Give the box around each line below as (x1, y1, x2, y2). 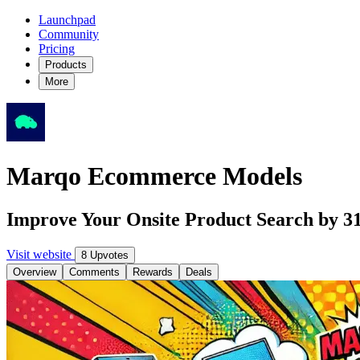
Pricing (39, 42, 75, 55)
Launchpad (39, 13, 96, 27)
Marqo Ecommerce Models (6, 162, 302, 191)
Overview (13, 265, 56, 278)
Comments (69, 265, 120, 278)
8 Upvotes (81, 248, 129, 261)
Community (39, 27, 99, 41)
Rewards (133, 265, 173, 278)
